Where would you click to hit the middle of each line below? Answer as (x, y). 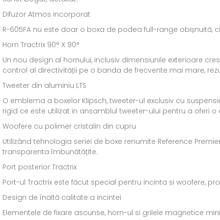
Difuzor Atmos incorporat (46, 14)
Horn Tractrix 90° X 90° (41, 45)
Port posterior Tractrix (40, 167)
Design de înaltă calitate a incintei (62, 197)
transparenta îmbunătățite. (50, 152)
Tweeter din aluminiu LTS (44, 85)
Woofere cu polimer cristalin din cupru (69, 126)
